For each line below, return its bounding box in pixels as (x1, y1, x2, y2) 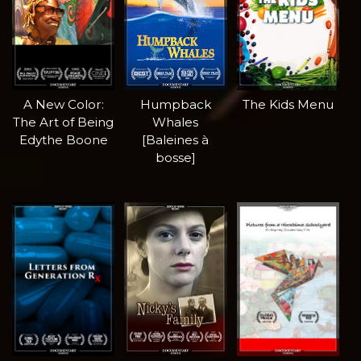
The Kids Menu (242, 97, 334, 113)
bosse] (155, 150, 196, 166)
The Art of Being (13, 114, 114, 131)
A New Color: (23, 97, 104, 113)
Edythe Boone (19, 132, 108, 148)
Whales (152, 114, 199, 131)
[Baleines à (142, 132, 210, 148)
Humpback (139, 97, 211, 113)
